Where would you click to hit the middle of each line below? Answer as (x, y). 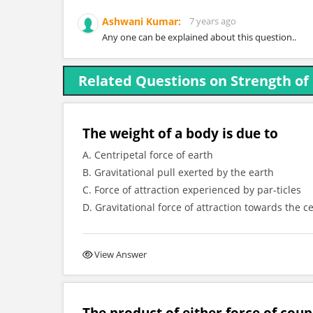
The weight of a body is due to (180, 133)
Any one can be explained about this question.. (199, 37)
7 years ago (213, 21)
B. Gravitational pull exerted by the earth (178, 172)
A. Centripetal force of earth (148, 155)
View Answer (121, 254)
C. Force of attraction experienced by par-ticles (192, 190)
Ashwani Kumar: (141, 21)
